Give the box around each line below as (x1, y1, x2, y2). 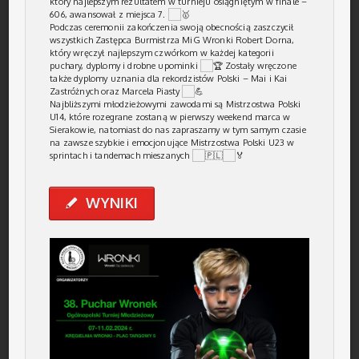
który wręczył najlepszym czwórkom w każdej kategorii (50, 47, 274, 58)
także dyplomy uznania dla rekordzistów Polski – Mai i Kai (50, 73, 288, 84)
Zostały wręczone (223, 60, 296, 71)
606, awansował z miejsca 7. (50, 9, 168, 20)
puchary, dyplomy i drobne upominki (50, 60, 200, 71)
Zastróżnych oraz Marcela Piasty (50, 86, 183, 97)
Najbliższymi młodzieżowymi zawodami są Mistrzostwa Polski (50, 99, 301, 110)
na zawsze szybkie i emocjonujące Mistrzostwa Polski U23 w (50, 137, 295, 148)
